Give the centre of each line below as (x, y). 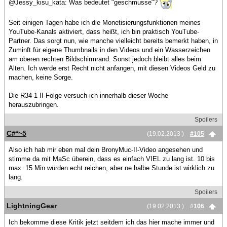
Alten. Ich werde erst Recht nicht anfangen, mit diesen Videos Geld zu (112, 68)
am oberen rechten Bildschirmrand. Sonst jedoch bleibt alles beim (105, 59)
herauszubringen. (34, 105)
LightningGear (32, 206)
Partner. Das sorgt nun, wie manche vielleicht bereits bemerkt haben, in (113, 41)
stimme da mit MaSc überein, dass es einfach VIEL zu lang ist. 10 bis (112, 159)
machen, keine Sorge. (41, 77)
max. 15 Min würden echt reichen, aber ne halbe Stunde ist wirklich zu (111, 168)
